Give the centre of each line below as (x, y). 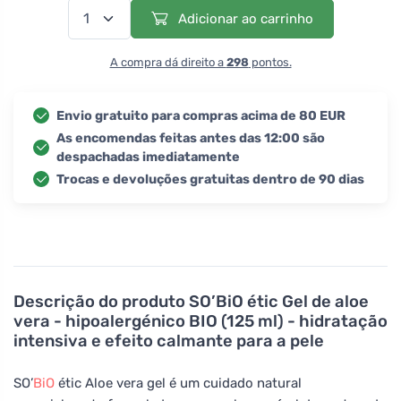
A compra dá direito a (168, 62)
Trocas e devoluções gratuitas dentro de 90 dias (210, 179)
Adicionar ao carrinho (243, 18)
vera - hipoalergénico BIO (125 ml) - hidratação (200, 321)
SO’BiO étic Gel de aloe (279, 301)
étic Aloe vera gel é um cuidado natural (178, 383)
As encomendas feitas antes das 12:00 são (191, 138)
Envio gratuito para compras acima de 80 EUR (201, 115)
